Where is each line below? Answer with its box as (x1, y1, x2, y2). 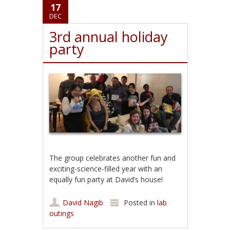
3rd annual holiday (49, 27, 168, 47)
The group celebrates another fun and (49, 152, 176, 163)
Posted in (124, 197, 158, 207)
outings (49, 208, 74, 218)
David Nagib (63, 197, 104, 207)
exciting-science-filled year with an (49, 163, 163, 174)
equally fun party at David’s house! (49, 174, 163, 184)
